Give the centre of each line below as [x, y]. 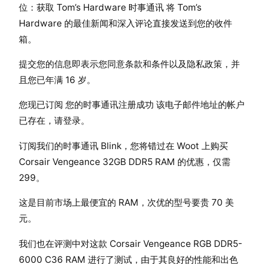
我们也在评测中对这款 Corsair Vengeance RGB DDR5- [131, 243]
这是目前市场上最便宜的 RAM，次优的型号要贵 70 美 [126, 203]
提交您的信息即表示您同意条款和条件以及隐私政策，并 [129, 64]
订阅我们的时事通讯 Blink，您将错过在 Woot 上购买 [123, 146]
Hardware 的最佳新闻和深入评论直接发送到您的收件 [126, 23]
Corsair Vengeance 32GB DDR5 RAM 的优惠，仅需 [125, 161]
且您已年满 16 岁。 [57, 80]
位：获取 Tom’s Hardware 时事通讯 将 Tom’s [110, 7]
